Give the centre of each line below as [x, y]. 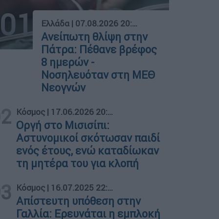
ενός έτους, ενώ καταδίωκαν [88, 151]
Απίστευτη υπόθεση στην [79, 201]
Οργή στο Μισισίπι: [63, 125]
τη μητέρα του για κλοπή [78, 163]
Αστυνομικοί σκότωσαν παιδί [88, 138]
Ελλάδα [55, 23]
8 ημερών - [68, 62]
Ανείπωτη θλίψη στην [95, 37]
